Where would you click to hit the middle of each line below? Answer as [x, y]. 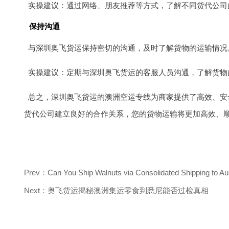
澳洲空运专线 [128, 97]
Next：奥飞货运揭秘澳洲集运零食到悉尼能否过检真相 [116, 190]
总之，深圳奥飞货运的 [66, 97]
